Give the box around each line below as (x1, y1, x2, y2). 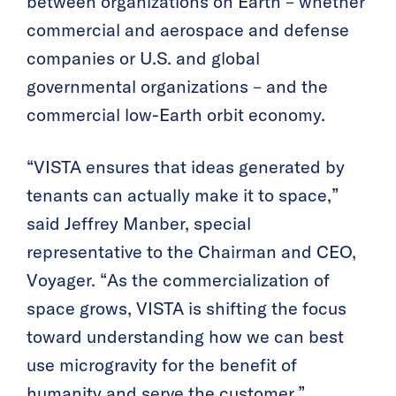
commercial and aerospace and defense (27, 21, 349, 40)
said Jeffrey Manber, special (27, 215, 251, 233)
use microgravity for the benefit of (27, 356, 297, 375)
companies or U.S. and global (27, 49, 260, 68)
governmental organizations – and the (27, 78, 328, 96)
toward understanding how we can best (27, 328, 344, 346)
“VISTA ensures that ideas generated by (27, 158, 345, 177)
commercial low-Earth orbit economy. (27, 106, 325, 125)
